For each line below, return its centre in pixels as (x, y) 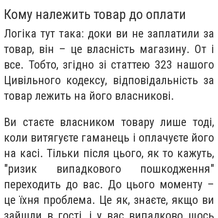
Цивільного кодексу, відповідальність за (109, 81)
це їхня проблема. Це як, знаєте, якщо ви (109, 200)
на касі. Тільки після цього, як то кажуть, (109, 153)
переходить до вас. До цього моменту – (109, 184)
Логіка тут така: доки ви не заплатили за (109, 34)
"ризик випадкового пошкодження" (109, 169)
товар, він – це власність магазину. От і (109, 49)
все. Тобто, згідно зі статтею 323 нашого (109, 65)
